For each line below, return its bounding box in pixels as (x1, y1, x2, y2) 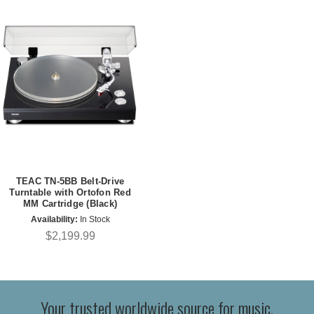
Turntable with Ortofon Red (9, 186, 131, 198)
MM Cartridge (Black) (23, 198, 117, 209)
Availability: (30, 214, 78, 224)
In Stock (77, 214, 110, 224)
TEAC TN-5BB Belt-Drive (15, 175, 125, 186)
